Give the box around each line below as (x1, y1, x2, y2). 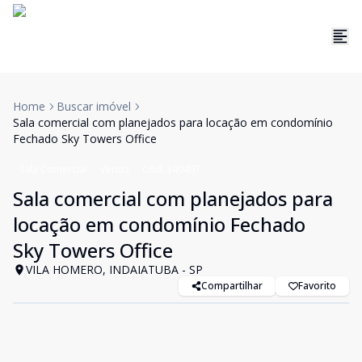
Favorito (298, 279, 336, 293)
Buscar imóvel (57, 99, 131, 114)
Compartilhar (201, 279, 263, 293)
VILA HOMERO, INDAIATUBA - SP (26, 262, 203, 277)
